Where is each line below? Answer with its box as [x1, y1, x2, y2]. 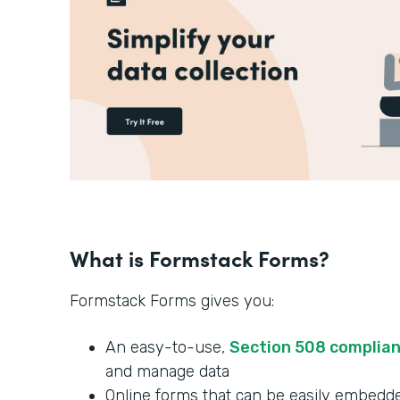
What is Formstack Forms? [70, 243, 329, 273]
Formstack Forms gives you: [70, 291, 279, 312]
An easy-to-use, [105, 337, 229, 358]
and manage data [105, 362, 229, 382]
